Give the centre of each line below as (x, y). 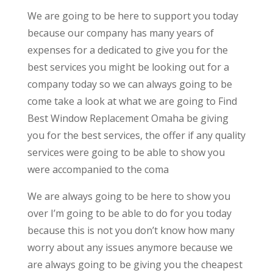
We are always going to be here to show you (129, 196)
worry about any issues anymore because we (130, 247)
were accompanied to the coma (98, 169)
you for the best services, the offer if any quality (136, 135)
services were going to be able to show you (126, 152)
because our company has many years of (120, 33)
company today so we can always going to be (129, 84)
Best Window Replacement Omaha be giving (128, 118)
